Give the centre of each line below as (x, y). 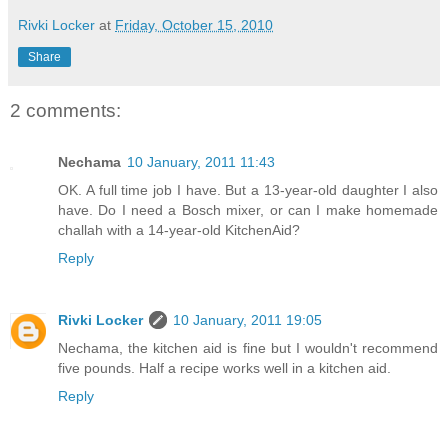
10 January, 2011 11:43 (201, 162)
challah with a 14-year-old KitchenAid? (179, 230)
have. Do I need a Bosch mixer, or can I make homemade (248, 210)
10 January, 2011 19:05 (247, 320)
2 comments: (65, 110)
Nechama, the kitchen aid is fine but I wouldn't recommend (248, 348)
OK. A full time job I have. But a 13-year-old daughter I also (248, 190)
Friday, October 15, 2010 (194, 24)
